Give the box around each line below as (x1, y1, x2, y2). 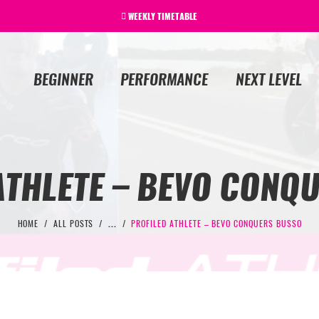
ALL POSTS (53, 217, 94, 229)
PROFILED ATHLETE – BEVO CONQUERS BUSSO (131, 217, 302, 229)
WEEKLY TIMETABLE (128, 11, 198, 23)
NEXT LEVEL (235, 68, 302, 90)
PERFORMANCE (120, 68, 209, 90)
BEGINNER (33, 68, 93, 90)
